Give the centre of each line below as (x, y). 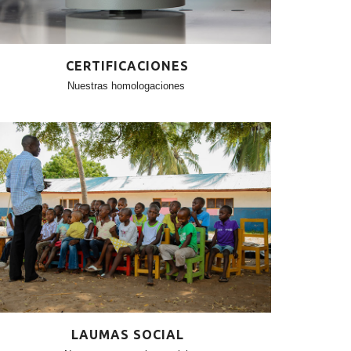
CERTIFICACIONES (128, 65)
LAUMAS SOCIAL (127, 334)
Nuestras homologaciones (127, 85)
